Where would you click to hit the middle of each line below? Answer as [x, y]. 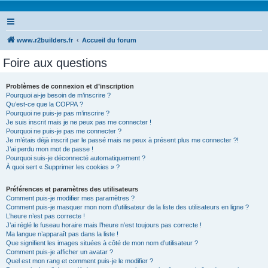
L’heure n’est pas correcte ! [45, 216]
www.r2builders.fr [45, 40]
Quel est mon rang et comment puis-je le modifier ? [80, 261]
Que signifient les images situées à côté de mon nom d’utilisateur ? [102, 243]
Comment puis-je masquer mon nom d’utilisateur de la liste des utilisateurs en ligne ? [127, 207]
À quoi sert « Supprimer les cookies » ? [63, 167]
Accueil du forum [109, 40]
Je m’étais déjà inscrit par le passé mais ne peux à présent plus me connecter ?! [122, 140]
